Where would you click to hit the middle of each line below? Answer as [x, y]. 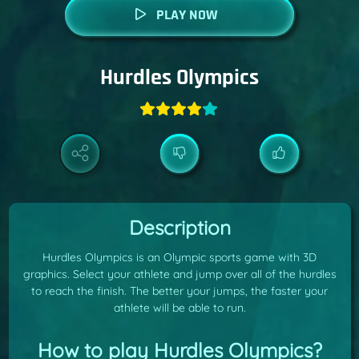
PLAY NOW [187, 15]
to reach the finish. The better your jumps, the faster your [179, 291]
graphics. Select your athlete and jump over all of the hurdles [179, 274]
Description [179, 228]
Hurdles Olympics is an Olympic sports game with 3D [179, 258]
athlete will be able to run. [179, 308]
